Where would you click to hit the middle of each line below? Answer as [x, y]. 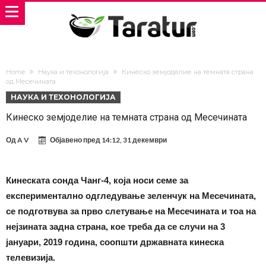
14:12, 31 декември [134, 140]
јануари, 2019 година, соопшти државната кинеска [115, 242]
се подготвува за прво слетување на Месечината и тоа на [131, 211]
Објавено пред [76, 140]
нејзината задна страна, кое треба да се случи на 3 [115, 227]
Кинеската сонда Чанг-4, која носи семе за [97, 180]
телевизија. [31, 257]
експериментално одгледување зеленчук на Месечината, [131, 196]
